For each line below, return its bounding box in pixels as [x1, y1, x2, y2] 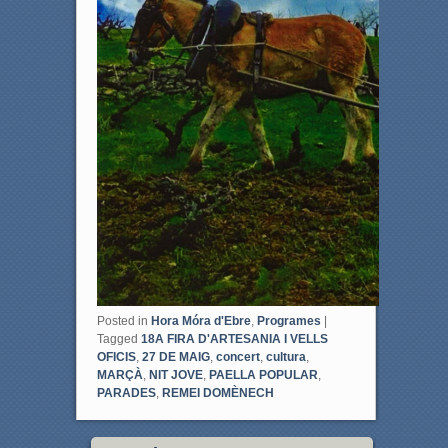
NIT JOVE [148, 367, 203, 382]
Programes [256, 313, 321, 328]
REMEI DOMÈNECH [161, 385, 274, 400]
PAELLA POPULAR [208, 367, 318, 382]
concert [215, 349, 260, 364]
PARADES [96, 385, 156, 400]
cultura [265, 349, 306, 364]
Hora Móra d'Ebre [150, 313, 251, 328]
